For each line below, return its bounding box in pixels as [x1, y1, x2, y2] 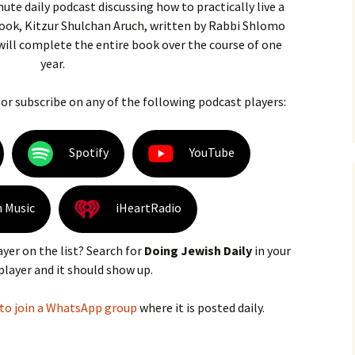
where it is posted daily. [136, 300, 265, 315]
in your [252, 242, 291, 258]
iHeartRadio [115, 199, 181, 216]
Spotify [68, 143, 109, 160]
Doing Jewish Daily [144, 242, 252, 258]
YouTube [189, 143, 235, 160]
